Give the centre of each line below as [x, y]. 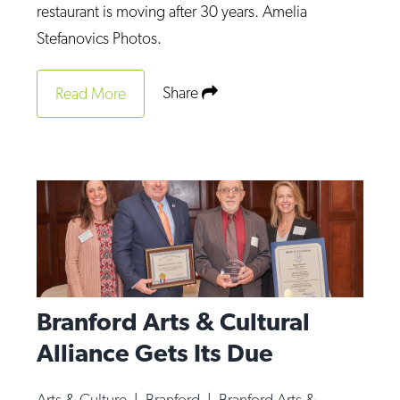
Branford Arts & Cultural [174, 321]
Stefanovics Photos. [100, 37]
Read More [91, 93]
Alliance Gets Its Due [155, 352]
